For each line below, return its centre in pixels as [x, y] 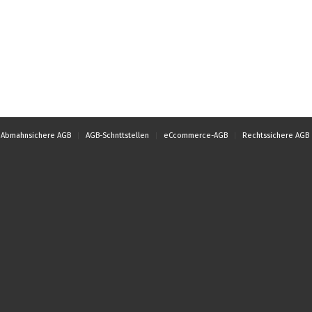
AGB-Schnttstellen [117, 135]
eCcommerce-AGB [196, 135]
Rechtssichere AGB [276, 135]
